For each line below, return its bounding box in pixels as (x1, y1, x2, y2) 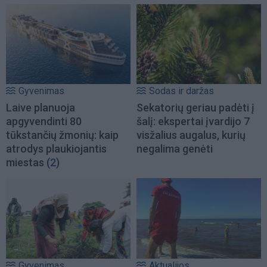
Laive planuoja (6, 101, 75, 114)
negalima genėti (136, 142, 213, 156)
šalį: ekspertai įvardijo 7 (136, 115, 250, 128)
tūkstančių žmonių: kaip (6, 129, 119, 142)
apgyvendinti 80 (6, 115, 82, 128)
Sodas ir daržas (149, 85, 214, 97)
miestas (6, 156, 44, 169)
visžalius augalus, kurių (136, 129, 246, 142)
